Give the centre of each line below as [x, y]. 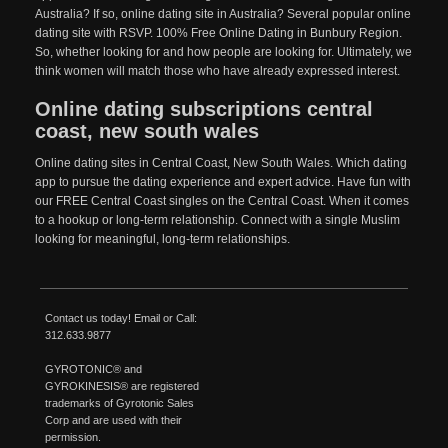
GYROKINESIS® [86, 386]
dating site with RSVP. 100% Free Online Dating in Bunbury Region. [218, 33]
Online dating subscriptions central [204, 109]
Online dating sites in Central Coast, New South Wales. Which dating [221, 163]
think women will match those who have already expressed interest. [217, 71]
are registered [163, 386]
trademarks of [80, 403]
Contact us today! [89, 318]
